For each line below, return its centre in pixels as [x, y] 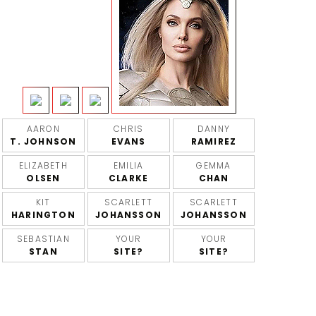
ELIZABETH [43, 165]
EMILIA [129, 165]
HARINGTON [43, 215]
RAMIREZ [214, 141]
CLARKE [129, 178]
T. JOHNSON [43, 141]
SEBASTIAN [43, 239]
